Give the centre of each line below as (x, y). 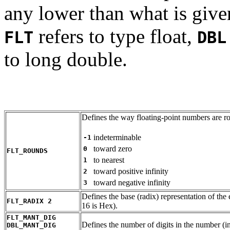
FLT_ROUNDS (27, 150)
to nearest (109, 160)
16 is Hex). (100, 205)
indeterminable (117, 137)
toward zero (113, 148)
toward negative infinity (132, 182)
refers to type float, (115, 36)
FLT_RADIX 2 (29, 201)
